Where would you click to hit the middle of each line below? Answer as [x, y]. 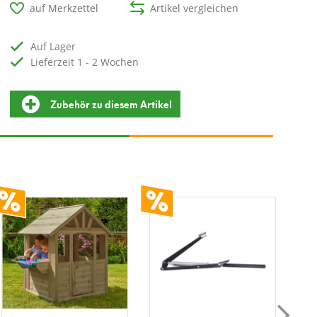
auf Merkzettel [64, 8]
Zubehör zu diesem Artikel [111, 104]
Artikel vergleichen [195, 8]
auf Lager [57, 46]
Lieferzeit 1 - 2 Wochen [87, 62]
